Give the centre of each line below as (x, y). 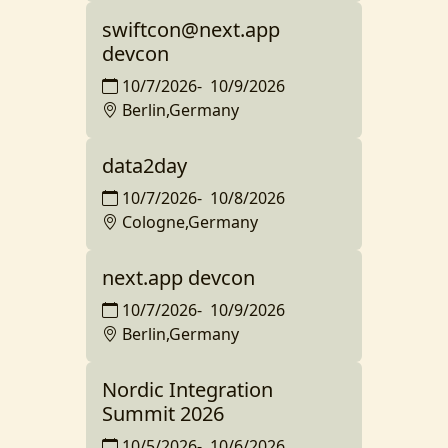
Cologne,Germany (190, 222)
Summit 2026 (163, 413)
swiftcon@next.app (191, 29)
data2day (144, 165)
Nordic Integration (187, 389)
